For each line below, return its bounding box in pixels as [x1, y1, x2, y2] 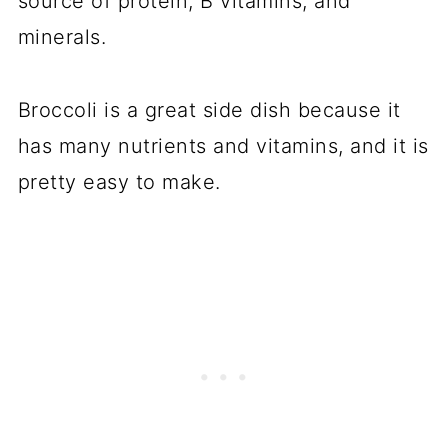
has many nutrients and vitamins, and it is [17, 133, 429, 158]
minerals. [17, 24, 107, 49]
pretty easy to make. [17, 169, 221, 194]
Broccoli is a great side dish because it [17, 97, 401, 122]
